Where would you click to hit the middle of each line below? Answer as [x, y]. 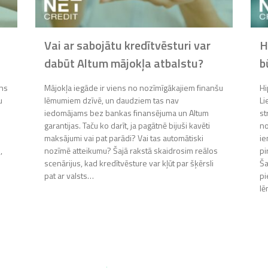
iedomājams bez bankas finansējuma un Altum [127, 113]
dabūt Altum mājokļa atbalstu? [124, 63]
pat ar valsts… [69, 176]
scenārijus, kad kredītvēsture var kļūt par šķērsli [129, 163]
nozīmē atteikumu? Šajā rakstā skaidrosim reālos [131, 151]
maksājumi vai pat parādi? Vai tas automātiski [124, 138]
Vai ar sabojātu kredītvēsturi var [127, 45]
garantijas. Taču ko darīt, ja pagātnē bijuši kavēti [127, 126]
